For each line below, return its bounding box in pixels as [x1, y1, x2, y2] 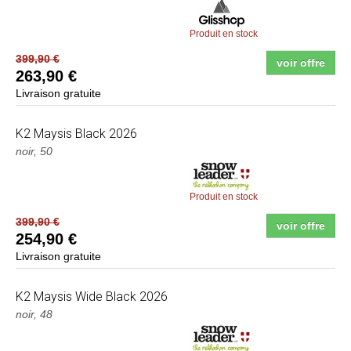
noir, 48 [16, 308, 52, 321]
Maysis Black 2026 [31, 126, 137, 142]
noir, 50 [16, 145, 52, 158]
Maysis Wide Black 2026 [31, 289, 168, 305]
